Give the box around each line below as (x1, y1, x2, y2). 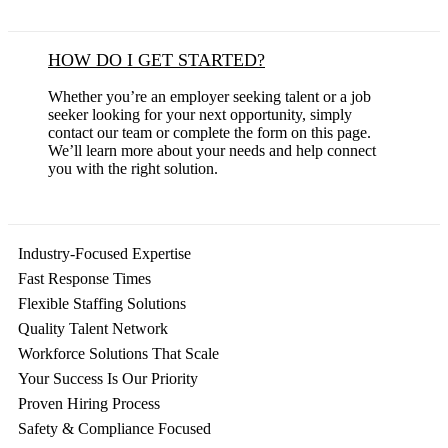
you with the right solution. (48, 160, 218, 178)
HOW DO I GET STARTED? (48, 50, 265, 71)
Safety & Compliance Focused (18, 420, 211, 438)
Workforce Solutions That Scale (18, 345, 219, 363)
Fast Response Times (18, 270, 151, 288)
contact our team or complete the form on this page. (48, 124, 371, 142)
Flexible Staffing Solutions (18, 295, 186, 313)
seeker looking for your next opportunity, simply (48, 106, 352, 124)
